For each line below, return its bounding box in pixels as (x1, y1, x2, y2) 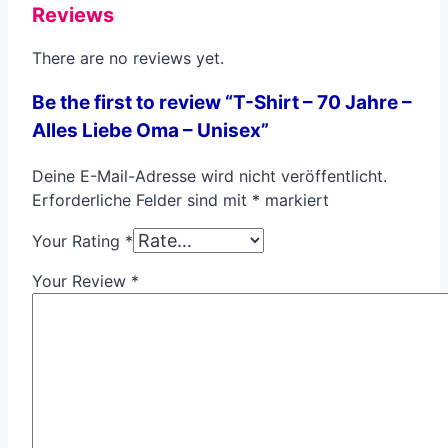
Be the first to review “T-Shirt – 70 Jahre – (32, 91, 412, 115)
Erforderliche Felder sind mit (32, 190, 252, 211)
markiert (260, 190, 329, 211)
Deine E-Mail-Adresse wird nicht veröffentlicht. (32, 166, 387, 187)
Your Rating (32, 231, 125, 252)
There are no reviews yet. (32, 48, 224, 69)
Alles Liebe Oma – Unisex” (32, 119, 269, 143)
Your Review (32, 271, 131, 292)
